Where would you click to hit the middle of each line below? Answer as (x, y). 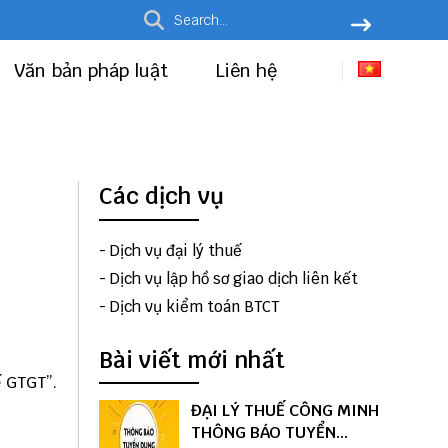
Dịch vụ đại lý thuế (175, 250)
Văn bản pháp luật (93, 70)
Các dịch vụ (161, 196)
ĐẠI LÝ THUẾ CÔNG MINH (284, 411)
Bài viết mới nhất (191, 359)
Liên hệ (246, 70)
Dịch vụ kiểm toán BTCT (194, 306)
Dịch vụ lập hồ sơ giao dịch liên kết (233, 278)
